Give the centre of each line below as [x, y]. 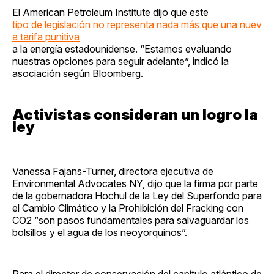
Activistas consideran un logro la [135, 114]
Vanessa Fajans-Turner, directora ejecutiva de [113, 171]
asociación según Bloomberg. [78, 73]
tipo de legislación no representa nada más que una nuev [137, 24]
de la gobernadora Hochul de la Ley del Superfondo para [137, 195]
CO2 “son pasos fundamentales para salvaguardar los [131, 220]
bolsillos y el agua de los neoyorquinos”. [100, 232]
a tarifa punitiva [46, 36]
